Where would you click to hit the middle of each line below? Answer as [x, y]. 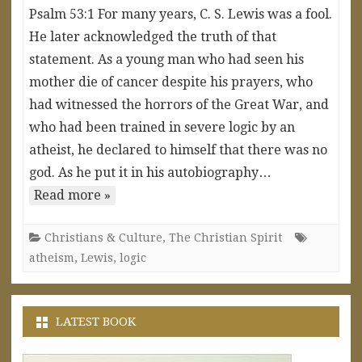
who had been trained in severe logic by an [162, 127]
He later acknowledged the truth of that [153, 36]
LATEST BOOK [96, 321]
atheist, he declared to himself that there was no [178, 149]
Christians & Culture [103, 237]
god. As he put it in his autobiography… [150, 172]
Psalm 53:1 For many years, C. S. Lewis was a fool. [181, 14]
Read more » [72, 195]
